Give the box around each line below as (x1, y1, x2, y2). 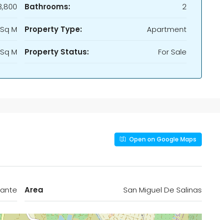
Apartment (147, 24, 187, 34)
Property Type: (25, 24, 82, 34)
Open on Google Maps (128, 135, 196, 143)
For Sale (158, 47, 187, 57)
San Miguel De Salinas (123, 185, 202, 195)
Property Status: (25, 47, 89, 57)
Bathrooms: (25, 1, 70, 12)
